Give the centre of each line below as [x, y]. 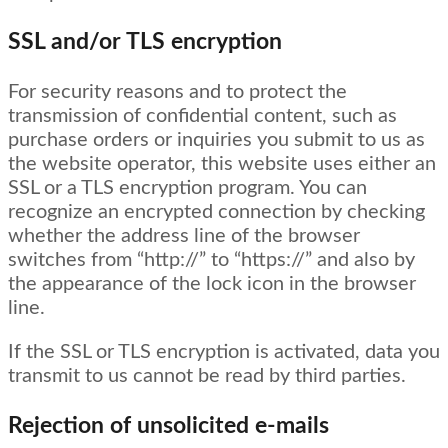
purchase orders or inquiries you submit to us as [216, 140]
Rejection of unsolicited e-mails [168, 425]
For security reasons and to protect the [177, 92]
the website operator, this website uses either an [222, 164]
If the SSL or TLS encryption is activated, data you [224, 352]
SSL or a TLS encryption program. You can [187, 188]
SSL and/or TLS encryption [145, 41]
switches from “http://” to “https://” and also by [211, 260]
